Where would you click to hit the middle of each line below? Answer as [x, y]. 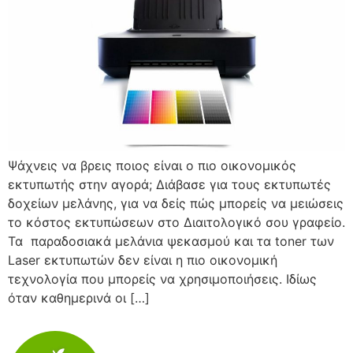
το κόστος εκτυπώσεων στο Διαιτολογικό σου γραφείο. [176, 222]
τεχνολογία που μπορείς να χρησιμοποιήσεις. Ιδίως [162, 279]
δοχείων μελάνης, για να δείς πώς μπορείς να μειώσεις [176, 203]
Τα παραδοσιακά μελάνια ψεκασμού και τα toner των [171, 241]
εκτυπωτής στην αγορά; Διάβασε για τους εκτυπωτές [169, 184]
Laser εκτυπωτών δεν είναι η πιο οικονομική [143, 260]
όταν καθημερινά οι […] [79, 298]
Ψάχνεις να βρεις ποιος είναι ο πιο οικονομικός [152, 165]
